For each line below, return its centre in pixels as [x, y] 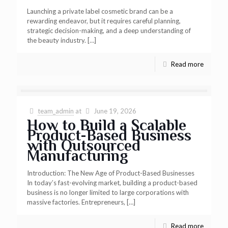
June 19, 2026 [115, 111]
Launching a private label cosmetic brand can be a [100, 11]
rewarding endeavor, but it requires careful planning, [104, 21]
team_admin [56, 111]
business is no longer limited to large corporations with [108, 192]
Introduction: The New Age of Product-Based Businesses [111, 173]
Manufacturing [78, 156]
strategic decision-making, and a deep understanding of [109, 31]
